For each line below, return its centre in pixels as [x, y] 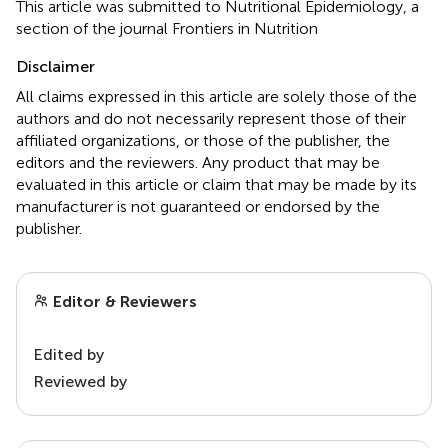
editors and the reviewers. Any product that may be [198, 162]
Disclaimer [55, 66]
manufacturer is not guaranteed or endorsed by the [198, 206]
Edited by [68, 354]
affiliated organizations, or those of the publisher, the [203, 140]
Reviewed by [80, 381]
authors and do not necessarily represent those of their [211, 118]
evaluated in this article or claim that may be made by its [216, 184]
